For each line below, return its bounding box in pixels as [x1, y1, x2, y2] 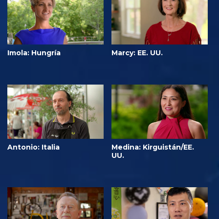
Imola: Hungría [7, 48, 61, 57]
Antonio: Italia [7, 142, 60, 152]
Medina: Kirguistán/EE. [111, 142, 194, 152]
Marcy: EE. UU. [111, 48, 163, 57]
